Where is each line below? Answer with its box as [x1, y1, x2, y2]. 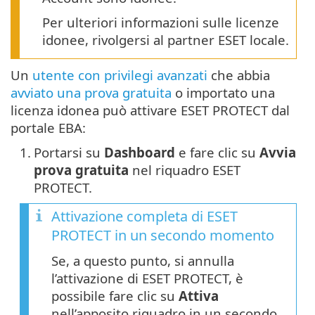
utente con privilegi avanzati [32, 65, 207, 84]
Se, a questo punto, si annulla [51, 251, 234, 269]
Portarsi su [34, 143, 104, 161]
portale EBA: [11, 118, 86, 136]
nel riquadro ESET [129, 160, 240, 179]
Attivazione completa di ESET [51, 206, 238, 226]
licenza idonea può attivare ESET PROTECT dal [11, 101, 290, 119]
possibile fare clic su [51, 286, 179, 304]
